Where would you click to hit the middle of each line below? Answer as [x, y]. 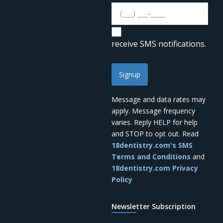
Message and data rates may [159, 99]
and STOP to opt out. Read [155, 133]
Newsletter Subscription [154, 206]
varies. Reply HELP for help [155, 122]
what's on [200, 200]
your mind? [202, 211]
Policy [122, 179]
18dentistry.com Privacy [155, 168]
